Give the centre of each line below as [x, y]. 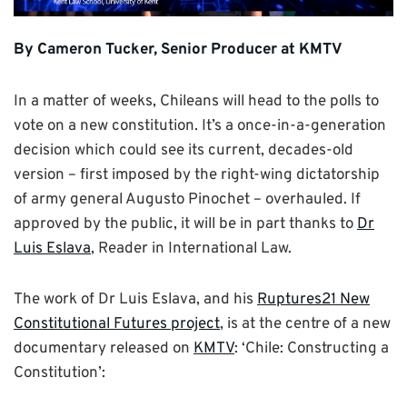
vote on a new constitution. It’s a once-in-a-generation [200, 126]
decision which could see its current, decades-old [184, 150]
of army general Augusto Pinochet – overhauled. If [187, 199]
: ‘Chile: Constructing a [312, 348]
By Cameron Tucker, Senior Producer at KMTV [178, 50]
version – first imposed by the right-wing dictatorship [197, 175]
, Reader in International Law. [191, 248]
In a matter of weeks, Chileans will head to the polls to [196, 101]
